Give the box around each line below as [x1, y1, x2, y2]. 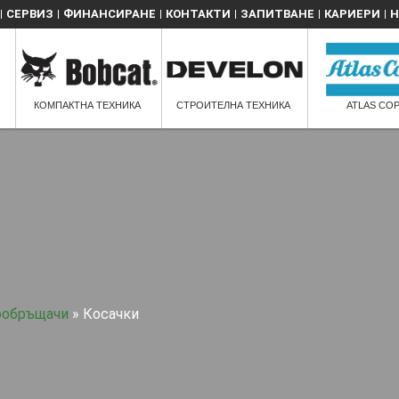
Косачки [83, 305, 139, 322]
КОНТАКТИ [166, 7, 231, 20]
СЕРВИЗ [6, 7, 53, 20]
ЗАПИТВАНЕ [240, 7, 314, 20]
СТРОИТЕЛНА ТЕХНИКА [176, 100, 291, 110]
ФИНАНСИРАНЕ [63, 7, 156, 20]
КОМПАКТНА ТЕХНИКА [33, 100, 141, 110]
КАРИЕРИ [324, 7, 380, 20]
